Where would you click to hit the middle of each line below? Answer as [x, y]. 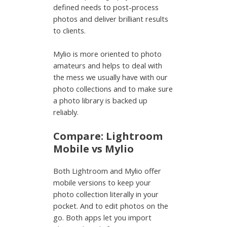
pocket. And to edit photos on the [111, 206]
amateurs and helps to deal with [108, 65]
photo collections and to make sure [113, 88]
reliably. [66, 112]
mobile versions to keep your [102, 183]
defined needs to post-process [106, 7]
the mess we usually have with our [111, 77]
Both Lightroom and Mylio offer [107, 171]
